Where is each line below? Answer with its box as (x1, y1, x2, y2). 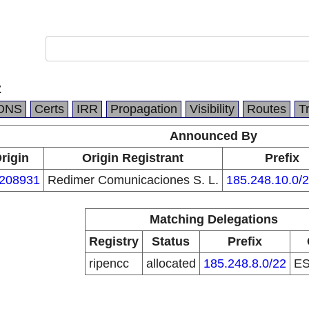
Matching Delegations (149, 212, 278, 226)
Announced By (170, 129, 257, 143)
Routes (247, 102, 286, 116)
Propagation (110, 102, 177, 116)
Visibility (190, 102, 235, 116)
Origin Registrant (82, 151, 183, 165)
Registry (88, 235, 139, 248)
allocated (146, 257, 196, 270)
